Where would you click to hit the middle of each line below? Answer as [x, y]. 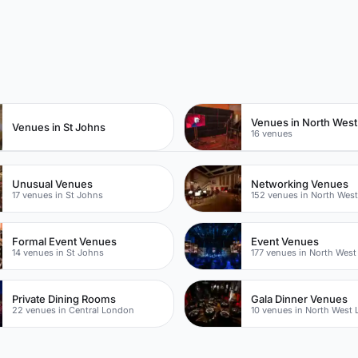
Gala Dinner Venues [300, 298]
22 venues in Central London [74, 310]
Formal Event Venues [65, 241]
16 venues [272, 133]
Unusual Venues [53, 183]
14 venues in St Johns [58, 252]
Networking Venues [300, 183]
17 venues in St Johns [58, 195]
